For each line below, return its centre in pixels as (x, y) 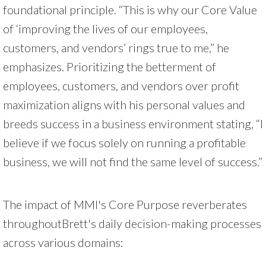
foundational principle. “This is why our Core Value (130, 9)
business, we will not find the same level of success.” (133, 161)
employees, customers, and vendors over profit (121, 85)
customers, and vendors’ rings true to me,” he (116, 47)
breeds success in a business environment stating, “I (133, 123)
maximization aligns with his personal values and (124, 104)
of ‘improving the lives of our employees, (105, 28)
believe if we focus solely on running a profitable (124, 142)
